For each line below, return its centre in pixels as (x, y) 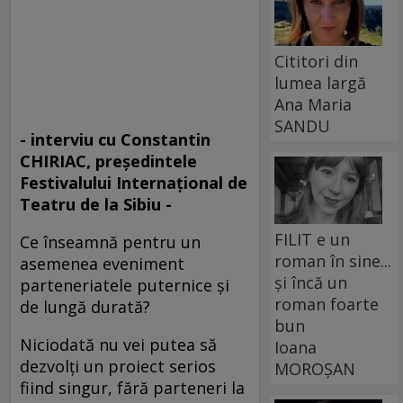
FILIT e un (313, 239)
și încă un (311, 282)
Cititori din (317, 61)
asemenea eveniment (102, 263)
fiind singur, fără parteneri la (132, 387)
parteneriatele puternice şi (125, 285)
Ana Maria (313, 104)
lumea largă (321, 82)
